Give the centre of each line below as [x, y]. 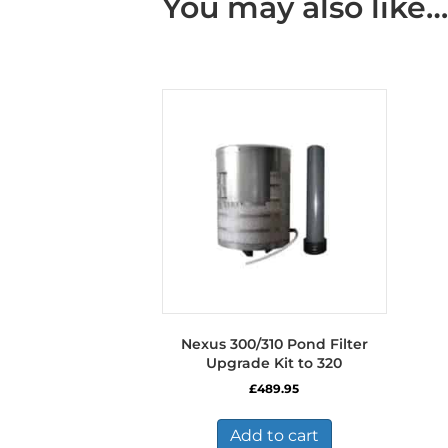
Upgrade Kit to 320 [274, 363]
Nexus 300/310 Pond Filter [274, 344]
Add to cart [274, 436]
